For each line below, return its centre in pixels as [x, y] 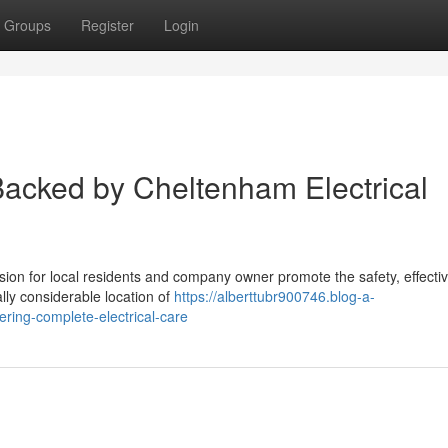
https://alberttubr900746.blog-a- [274, 296]
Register [107, 25]
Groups [27, 25]
